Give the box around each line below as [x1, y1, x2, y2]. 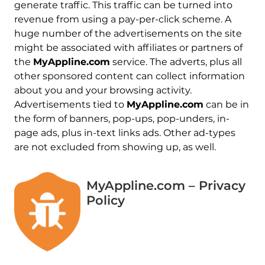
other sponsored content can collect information [14, 70, 245, 82]
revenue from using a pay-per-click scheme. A [14, 13, 231, 25]
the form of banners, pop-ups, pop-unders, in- [14, 112, 230, 124]
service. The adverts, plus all [109, 56, 242, 67]
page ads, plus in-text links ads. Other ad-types [14, 127, 235, 138]
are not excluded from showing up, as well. [14, 141, 216, 153]
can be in [203, 98, 249, 110]
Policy [86, 192, 125, 208]
